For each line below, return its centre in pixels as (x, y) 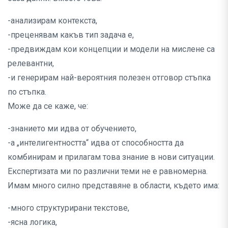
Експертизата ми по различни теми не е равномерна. (108, 172)
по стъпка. (27, 92)
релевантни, (31, 64)
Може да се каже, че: (48, 106)
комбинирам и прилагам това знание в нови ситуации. (111, 157)
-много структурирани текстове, (68, 208)
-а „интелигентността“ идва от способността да (96, 143)
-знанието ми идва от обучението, (72, 129)
